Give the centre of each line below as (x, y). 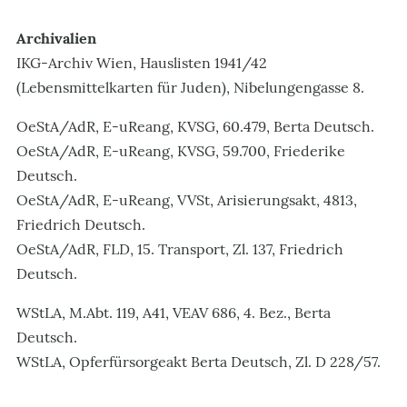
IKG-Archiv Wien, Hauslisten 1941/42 (142, 63)
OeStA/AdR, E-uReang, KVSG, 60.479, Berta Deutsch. (195, 126)
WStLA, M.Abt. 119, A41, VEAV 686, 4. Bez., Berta (174, 313)
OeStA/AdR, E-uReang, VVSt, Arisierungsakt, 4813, (187, 200)
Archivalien (56, 38)
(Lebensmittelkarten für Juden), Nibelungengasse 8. (190, 87)
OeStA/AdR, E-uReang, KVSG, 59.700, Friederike (181, 151)
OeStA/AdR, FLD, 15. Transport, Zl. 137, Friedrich (180, 249)
